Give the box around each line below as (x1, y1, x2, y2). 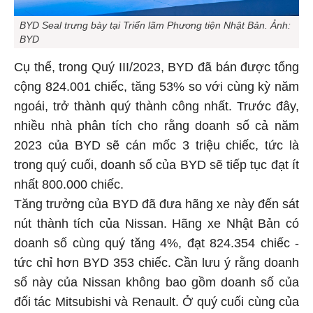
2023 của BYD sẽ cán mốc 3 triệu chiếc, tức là (14, 136, 299, 151)
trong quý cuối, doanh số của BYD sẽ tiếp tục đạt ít (14, 156, 299, 170)
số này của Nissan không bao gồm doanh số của (14, 273, 299, 288)
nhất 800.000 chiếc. (14, 175, 124, 190)
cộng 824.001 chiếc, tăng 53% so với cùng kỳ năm (14, 78, 299, 92)
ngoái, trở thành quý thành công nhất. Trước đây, (14, 97, 299, 112)
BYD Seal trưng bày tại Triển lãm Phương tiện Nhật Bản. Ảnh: (20, 17, 291, 29)
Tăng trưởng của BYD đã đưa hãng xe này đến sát (14, 195, 299, 210)
